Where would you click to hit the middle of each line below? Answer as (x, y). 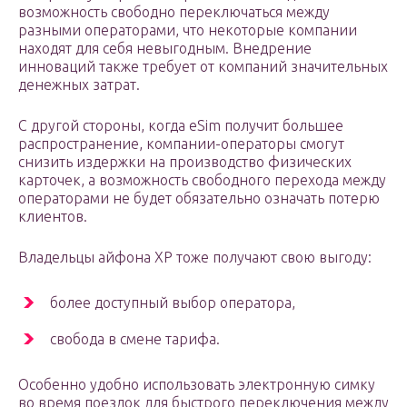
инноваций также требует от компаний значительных (203, 67)
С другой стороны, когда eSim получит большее (181, 126)
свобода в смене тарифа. (135, 339)
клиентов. (53, 217)
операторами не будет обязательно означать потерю (199, 199)
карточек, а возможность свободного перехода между (202, 180)
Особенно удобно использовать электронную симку (197, 385)
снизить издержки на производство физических (185, 162)
